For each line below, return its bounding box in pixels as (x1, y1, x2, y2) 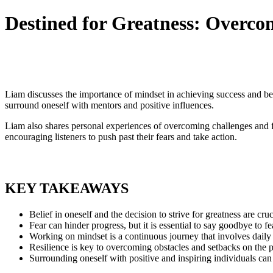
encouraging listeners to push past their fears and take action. (5, 132, 237, 143)
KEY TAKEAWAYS (5, 180, 129, 197)
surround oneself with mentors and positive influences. (5, 100, 214, 111)
